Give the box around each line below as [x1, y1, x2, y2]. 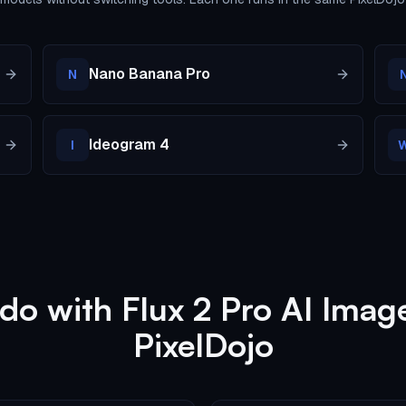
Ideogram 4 [88, 135, 169, 154]
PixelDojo [132, 324, 274, 365]
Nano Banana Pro [88, 64, 210, 83]
